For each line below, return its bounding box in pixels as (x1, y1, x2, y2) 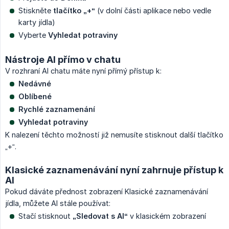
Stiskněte (18, 6, 53, 15)
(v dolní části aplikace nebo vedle (95, 6, 211, 15)
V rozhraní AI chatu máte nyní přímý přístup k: (5, 66, 162, 75)
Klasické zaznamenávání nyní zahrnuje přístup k (5, 164, 223, 175)
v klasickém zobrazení (128, 211, 206, 220)
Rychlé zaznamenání (18, 104, 95, 113)
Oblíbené (18, 91, 52, 101)
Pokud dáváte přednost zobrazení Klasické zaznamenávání (5, 187, 208, 196)
